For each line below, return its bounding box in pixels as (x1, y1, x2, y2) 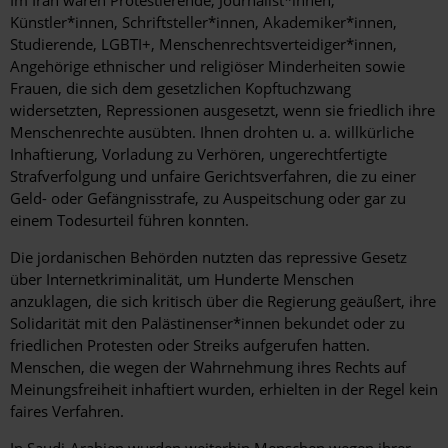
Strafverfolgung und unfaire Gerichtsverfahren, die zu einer (10, 166, 416, 187)
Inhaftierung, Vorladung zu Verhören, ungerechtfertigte (10, 144, 387, 165)
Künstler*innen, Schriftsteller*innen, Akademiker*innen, (10, 12, 397, 33)
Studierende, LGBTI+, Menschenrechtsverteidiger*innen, (10, 34, 397, 55)
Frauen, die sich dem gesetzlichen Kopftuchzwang (10, 78, 351, 99)
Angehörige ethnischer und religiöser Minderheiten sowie (10, 56, 405, 77)
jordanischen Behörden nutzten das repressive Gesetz (37, 247, 407, 268)
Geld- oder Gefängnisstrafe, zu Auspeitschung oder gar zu (10, 188, 406, 209)
